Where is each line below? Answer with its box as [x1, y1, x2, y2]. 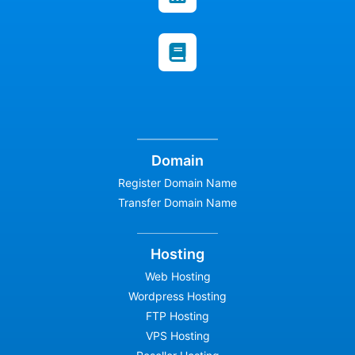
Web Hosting [144, 269, 211, 284]
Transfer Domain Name [118, 195, 237, 209]
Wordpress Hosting [128, 289, 227, 303]
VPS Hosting [145, 329, 210, 343]
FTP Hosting [146, 309, 209, 323]
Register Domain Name [118, 175, 237, 189]
